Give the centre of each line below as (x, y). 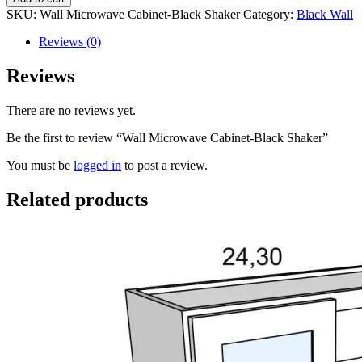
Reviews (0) (70, 41)
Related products (77, 199)
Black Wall (325, 14)
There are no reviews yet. (71, 110)
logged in (97, 165)
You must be (40, 165)
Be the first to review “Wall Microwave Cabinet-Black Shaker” (167, 137)
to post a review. (164, 165)
